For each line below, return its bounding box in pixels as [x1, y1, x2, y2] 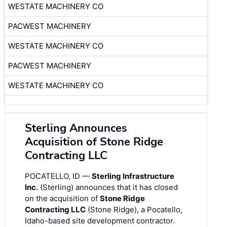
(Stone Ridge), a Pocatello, [86, 204, 182, 214]
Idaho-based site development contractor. [25, 215, 175, 225]
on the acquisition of [25, 193, 100, 203]
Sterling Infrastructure [92, 171, 174, 181]
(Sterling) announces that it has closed [38, 182, 178, 192]
